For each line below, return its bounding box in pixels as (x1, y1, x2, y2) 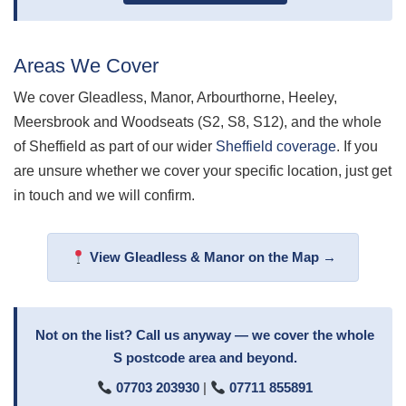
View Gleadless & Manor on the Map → (85, 249, 336, 266)
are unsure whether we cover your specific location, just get (14, 163, 391, 179)
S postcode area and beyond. (112, 350, 297, 366)
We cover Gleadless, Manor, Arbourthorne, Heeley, (14, 90, 337, 106)
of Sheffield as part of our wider (14, 139, 216, 155)
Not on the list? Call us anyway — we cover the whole (35, 327, 374, 343)
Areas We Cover (14, 53, 159, 77)
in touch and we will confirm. (14, 188, 195, 204)
